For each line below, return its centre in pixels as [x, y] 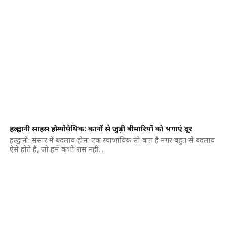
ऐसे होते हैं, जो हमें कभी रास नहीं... [56, 149]
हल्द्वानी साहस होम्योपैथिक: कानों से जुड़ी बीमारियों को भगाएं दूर [101, 128]
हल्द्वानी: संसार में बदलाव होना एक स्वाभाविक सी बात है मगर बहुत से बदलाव [112, 140]
